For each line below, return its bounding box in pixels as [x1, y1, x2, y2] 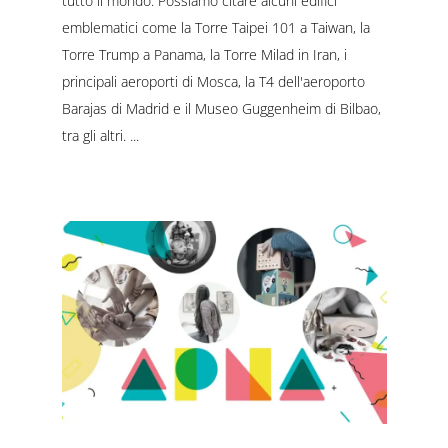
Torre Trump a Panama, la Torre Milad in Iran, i [61, 44, 347, 64]
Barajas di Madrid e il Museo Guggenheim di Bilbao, [61, 98, 381, 118]
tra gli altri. [61, 125, 130, 145]
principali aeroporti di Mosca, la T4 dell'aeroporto [61, 71, 365, 91]
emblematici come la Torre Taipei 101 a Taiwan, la [61, 17, 370, 37]
